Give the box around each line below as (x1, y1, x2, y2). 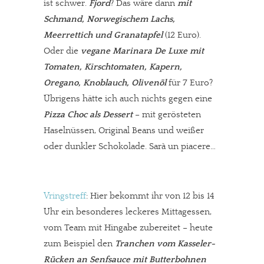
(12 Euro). (163, 30, 201, 40)
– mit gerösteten (133, 110, 201, 120)
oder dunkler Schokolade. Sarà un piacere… (44, 141, 216, 151)
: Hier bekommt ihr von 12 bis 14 (86, 191, 214, 201)
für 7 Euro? (166, 78, 213, 88)
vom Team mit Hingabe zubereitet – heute (44, 223, 213, 233)
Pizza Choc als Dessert (44, 110, 133, 120)
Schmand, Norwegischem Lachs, (44, 14, 175, 24)
